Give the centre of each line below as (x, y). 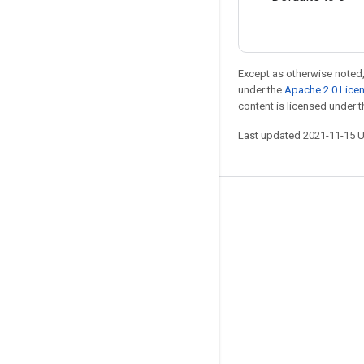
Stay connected (67, 208)
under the (261, 90)
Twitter (38, 287)
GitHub (37, 261)
